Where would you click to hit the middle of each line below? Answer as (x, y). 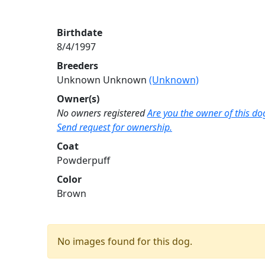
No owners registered (101, 113)
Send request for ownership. (114, 127)
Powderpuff (83, 160)
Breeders (77, 65)
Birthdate (80, 32)
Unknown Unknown (103, 80)
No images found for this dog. (125, 241)
